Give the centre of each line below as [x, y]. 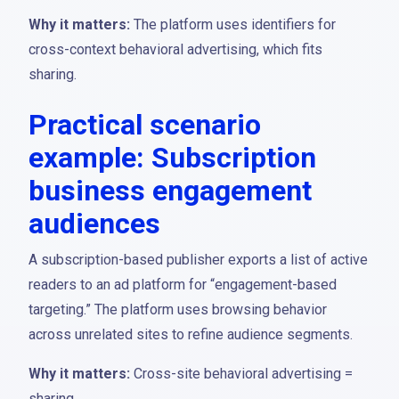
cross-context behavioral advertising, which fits [175, 49]
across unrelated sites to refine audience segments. [191, 334]
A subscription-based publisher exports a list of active [198, 260]
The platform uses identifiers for [233, 24]
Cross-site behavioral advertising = [241, 374]
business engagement [170, 191]
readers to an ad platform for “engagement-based [183, 285]
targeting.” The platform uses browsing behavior [178, 309]
